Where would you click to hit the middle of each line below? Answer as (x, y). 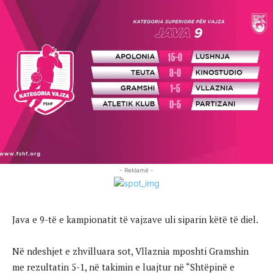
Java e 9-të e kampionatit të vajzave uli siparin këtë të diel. (135, 219)
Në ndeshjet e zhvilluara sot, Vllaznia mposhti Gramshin (130, 251)
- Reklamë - (136, 170)
